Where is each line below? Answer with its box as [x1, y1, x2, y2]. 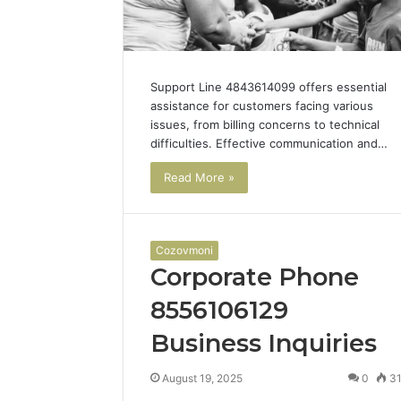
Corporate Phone [150, 262, 359, 293]
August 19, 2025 [162, 371, 243, 386]
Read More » [164, 169, 235, 184]
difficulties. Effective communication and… [150, 135, 388, 150]
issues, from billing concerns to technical [150, 116, 380, 132]
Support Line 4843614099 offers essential [150, 79, 387, 94]
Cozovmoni [156, 243, 213, 258]
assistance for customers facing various [150, 98, 373, 113]
